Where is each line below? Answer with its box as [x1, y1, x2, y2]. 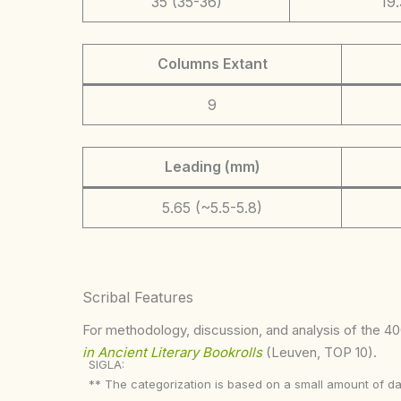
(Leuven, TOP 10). [266, 343, 377, 361]
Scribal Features [82, 287, 193, 306]
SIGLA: [89, 356, 125, 371]
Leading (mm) [164, 157, 260, 175]
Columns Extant [157, 54, 268, 73]
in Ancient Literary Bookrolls [82, 343, 262, 361]
